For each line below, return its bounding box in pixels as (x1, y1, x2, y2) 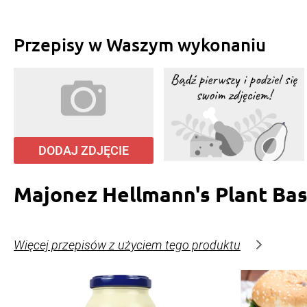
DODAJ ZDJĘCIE (38, 143, 130, 158)
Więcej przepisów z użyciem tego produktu (14, 238, 241, 253)
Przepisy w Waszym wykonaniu (14, 33, 266, 56)
